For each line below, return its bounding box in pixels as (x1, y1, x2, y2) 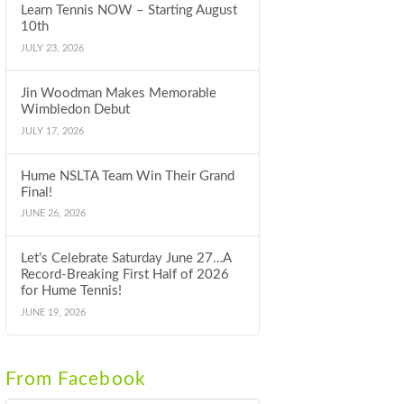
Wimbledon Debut (20, 102, 130, 116)
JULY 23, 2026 (20, 43, 84, 54)
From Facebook (5, 370, 146, 390)
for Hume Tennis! (20, 284, 122, 298)
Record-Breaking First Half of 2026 (20, 268, 229, 282)
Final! (20, 185, 52, 199)
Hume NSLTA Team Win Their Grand (20, 169, 234, 183)
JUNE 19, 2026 (20, 307, 86, 317)
